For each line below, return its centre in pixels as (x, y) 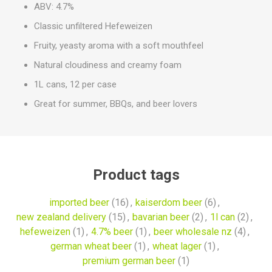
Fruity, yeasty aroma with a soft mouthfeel (119, 46)
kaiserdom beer (169, 202)
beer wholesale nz (192, 232)
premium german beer (129, 261)
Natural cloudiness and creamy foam (108, 65)
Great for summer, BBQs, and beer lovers (116, 104)
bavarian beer (161, 217)
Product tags (136, 175)
